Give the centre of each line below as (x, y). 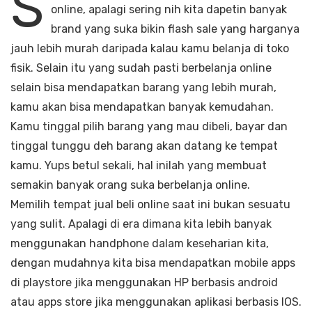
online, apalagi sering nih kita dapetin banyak (169, 10)
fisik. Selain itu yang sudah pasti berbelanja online (141, 68)
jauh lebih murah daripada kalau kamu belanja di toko (150, 49)
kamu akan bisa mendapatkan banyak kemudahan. (142, 107)
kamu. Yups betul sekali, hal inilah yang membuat (139, 166)
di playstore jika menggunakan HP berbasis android (144, 283)
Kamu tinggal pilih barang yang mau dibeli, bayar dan (149, 127)
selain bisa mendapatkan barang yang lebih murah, (143, 88)
